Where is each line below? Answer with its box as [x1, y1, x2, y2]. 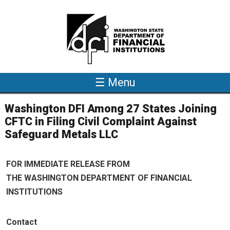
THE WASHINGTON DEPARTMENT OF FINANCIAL [6, 173, 192, 183]
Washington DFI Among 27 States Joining [5, 102, 217, 115]
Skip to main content [114, 12, 184, 22]
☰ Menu [95, 76, 135, 89]
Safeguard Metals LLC [5, 128, 118, 141]
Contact [6, 217, 37, 227]
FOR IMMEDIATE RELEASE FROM [6, 159, 130, 169]
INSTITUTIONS [6, 187, 63, 197]
